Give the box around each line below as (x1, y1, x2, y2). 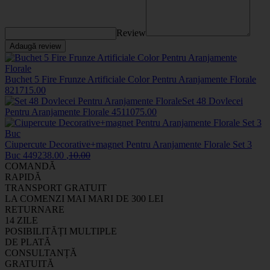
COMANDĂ (5, 160, 56, 171)
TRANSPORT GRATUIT (5, 182, 107, 193)
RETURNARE (5, 204, 64, 215)
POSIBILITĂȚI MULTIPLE (5, 225, 117, 236)
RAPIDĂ (5, 171, 42, 182)
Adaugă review (10, 41, 61, 51)
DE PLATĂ (5, 236, 51, 247)
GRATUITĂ (5, 258, 54, 269)
